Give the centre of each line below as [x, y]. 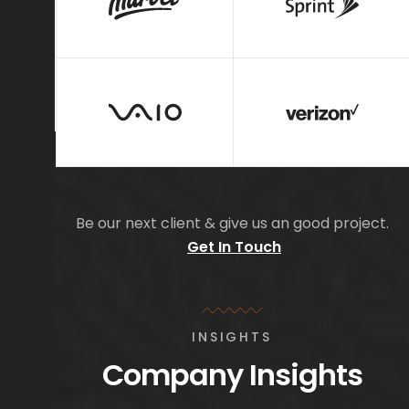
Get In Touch [234, 246]
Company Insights [232, 374]
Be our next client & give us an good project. [232, 223]
